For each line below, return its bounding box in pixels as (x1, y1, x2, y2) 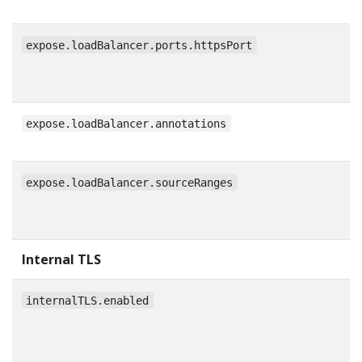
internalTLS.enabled (26, 293, 149, 307)
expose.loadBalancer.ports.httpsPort (26, 38, 253, 52)
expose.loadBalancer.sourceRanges (26, 175, 234, 189)
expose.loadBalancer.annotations (26, 116, 227, 130)
